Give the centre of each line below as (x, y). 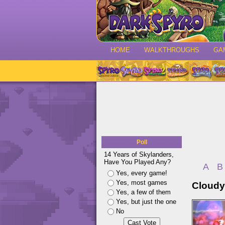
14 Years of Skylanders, (139, 154)
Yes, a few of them (143, 192)
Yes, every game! (142, 173)
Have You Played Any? (137, 162)
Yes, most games (142, 183)
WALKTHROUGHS (172, 50)
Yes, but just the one (146, 202)
